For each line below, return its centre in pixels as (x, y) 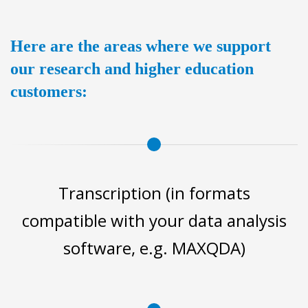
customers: (49, 91)
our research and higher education (132, 68)
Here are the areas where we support (141, 46)
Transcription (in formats (154, 192)
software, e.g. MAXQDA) (154, 247)
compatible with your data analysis (154, 220)
